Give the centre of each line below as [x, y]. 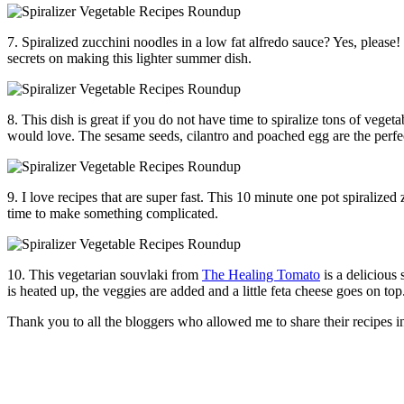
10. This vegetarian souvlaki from [105, 275]
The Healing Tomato [261, 275]
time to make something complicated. [113, 214]
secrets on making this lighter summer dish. [129, 59]
